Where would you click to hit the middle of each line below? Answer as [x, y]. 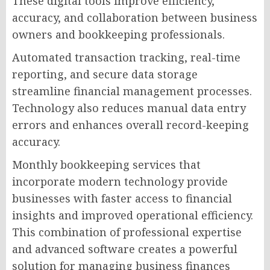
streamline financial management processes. [132, 91]
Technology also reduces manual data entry [129, 108]
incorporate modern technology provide [120, 182]
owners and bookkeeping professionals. [118, 35]
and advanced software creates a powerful [125, 249]
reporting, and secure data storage [105, 74]
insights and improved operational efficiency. [133, 215]
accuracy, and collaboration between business [135, 18]
